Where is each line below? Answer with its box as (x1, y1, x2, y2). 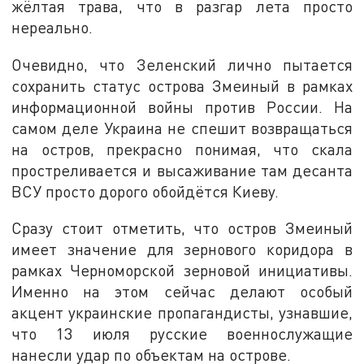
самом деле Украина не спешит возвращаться (11, 118, 353, 137)
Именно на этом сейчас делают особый (11, 282, 353, 301)
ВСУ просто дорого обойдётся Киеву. (11, 181, 279, 201)
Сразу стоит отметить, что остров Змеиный (11, 219, 353, 238)
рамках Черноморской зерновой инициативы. (11, 261, 353, 280)
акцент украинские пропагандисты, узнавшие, (11, 303, 353, 323)
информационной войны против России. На (11, 97, 353, 116)
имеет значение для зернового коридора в (11, 240, 353, 259)
